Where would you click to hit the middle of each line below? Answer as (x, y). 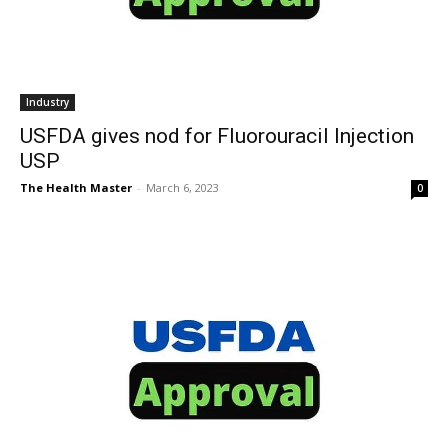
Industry (47, 102)
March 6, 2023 (182, 187)
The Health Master (76, 187)
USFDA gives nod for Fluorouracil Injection (217, 136)
